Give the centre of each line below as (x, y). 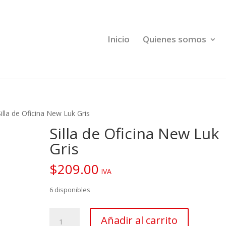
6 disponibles (70, 190)
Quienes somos (175, 39)
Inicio (119, 39)
